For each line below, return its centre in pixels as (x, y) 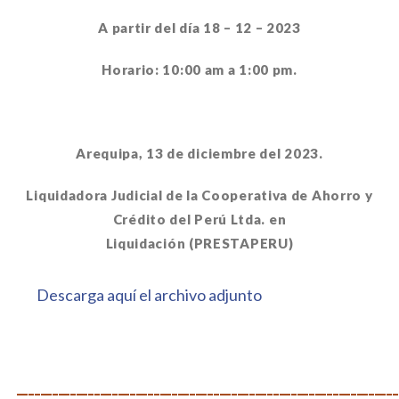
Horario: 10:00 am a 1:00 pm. (199, 69)
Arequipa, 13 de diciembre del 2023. (199, 153)
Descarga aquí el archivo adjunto (149, 295)
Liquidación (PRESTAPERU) (199, 243)
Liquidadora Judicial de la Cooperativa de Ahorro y (199, 195)
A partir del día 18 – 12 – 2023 (199, 28)
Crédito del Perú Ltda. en (199, 219)
